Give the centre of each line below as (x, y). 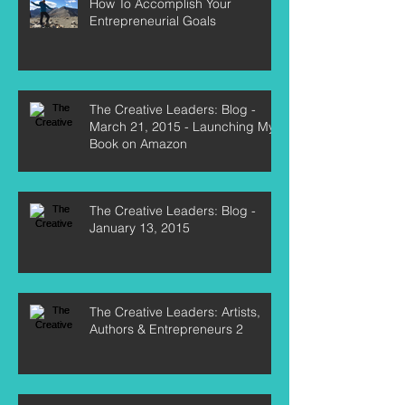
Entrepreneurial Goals (153, 20)
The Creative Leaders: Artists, (175, 311)
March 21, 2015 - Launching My (182, 126)
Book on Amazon (138, 143)
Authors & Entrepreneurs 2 (166, 329)
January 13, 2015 (140, 227)
